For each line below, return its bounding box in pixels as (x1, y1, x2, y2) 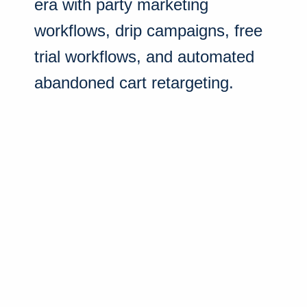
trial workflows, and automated (34, 47, 254, 66)
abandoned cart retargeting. (34, 73, 234, 92)
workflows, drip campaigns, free (34, 21, 262, 40)
